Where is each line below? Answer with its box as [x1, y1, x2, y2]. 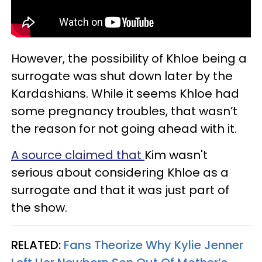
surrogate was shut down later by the [11, 67, 233, 84]
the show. [11, 199, 67, 216]
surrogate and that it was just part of [11, 181, 229, 198]
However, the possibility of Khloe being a [11, 50, 247, 67]
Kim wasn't [144, 146, 208, 163]
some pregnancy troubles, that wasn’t [11, 102, 237, 119]
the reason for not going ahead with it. [11, 120, 237, 137]
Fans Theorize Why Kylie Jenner [64, 236, 243, 253]
